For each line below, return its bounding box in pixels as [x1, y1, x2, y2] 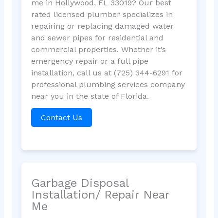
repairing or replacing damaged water [31, 21, 174, 31]
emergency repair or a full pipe [31, 56, 148, 66]
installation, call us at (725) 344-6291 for [31, 68, 182, 78]
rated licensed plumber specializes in [31, 10, 173, 19]
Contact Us [40, 113, 82, 123]
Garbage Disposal [31, 176, 128, 190]
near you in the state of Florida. [31, 91, 149, 101]
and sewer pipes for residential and [31, 33, 163, 43]
